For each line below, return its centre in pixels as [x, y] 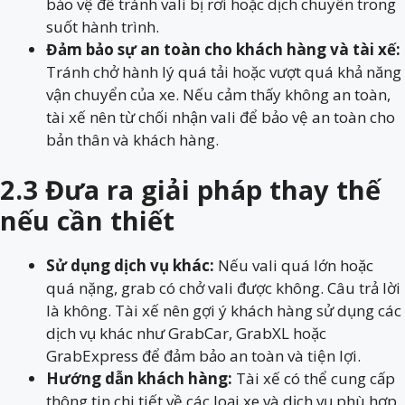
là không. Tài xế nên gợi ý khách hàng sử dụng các [224, 310]
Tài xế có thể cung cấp [314, 378]
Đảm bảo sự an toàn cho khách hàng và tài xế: [223, 49]
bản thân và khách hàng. [132, 140]
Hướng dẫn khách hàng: [139, 378]
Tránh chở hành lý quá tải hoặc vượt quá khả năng [224, 72]
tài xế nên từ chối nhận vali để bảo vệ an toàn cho [221, 117]
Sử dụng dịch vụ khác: [130, 265]
